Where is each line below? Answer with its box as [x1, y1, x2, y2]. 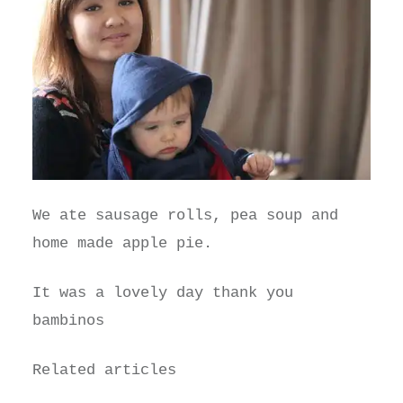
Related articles [31, 362, 176, 380]
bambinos [31, 312, 104, 330]
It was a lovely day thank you [31, 284, 293, 302]
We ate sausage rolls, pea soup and [31, 207, 338, 225]
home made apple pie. [31, 235, 212, 253]
